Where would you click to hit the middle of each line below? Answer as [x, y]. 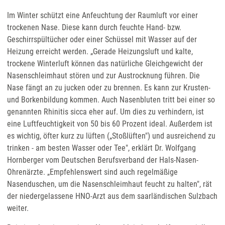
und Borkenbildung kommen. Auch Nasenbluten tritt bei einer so [111, 100]
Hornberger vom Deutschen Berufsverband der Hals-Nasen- [102, 160]
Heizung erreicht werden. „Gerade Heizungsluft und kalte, [100, 52]
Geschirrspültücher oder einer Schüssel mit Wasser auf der [102, 40]
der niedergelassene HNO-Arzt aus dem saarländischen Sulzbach [112, 196]
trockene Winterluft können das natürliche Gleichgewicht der [105, 64]
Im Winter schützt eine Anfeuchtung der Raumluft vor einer [102, 16]
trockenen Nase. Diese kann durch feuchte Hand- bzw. [94, 28]
